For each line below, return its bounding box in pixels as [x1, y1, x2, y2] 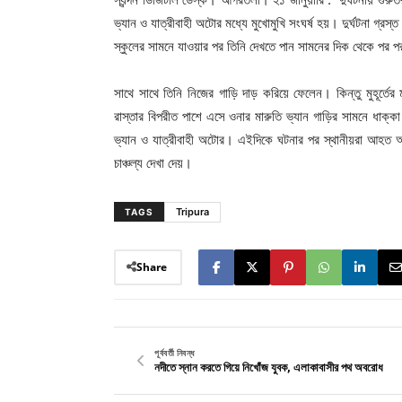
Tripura [176, 205, 209, 218]
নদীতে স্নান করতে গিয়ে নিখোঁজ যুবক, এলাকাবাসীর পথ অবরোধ [154, 360, 383, 374]
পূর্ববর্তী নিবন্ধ [154, 346, 195, 358]
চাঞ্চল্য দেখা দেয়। [114, 153, 192, 171]
